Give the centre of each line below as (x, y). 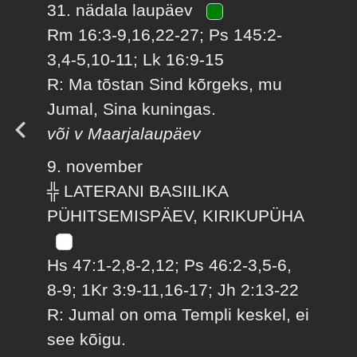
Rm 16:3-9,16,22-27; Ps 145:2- (165, 34)
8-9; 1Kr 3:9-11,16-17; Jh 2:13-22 (173, 290)
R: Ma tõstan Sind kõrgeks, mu (165, 84)
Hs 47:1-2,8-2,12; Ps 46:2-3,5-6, (170, 265)
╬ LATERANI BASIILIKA (138, 191)
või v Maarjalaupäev (124, 133)
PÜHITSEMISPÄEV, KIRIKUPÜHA (176, 216)
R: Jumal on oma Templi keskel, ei (178, 315)
